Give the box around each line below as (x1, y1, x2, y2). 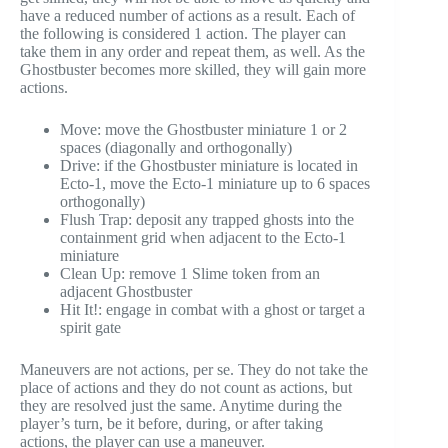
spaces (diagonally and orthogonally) (60, 139, 292, 157)
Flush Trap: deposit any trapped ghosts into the (60, 211, 354, 229)
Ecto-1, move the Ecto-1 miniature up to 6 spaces (60, 175, 370, 193)
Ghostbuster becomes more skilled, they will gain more (20, 61, 366, 79)
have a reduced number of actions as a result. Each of (20, 7, 355, 25)
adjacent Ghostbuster (60, 283, 192, 301)
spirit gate (60, 319, 121, 337)
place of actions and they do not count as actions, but (20, 379, 352, 397)
